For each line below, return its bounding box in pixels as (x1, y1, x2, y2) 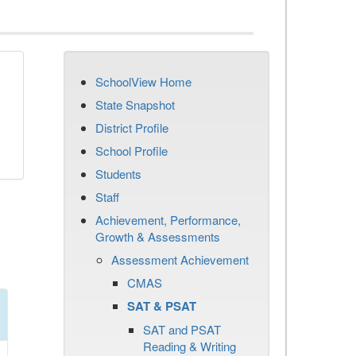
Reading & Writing (143, 338, 236, 354)
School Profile (95, 142, 168, 159)
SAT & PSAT (127, 297, 196, 315)
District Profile (95, 119, 168, 136)
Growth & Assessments (95, 228, 220, 245)
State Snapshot (95, 96, 175, 113)
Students (95, 165, 141, 182)
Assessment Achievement (111, 251, 249, 268)
